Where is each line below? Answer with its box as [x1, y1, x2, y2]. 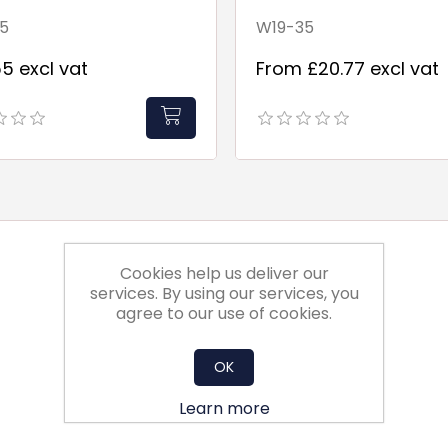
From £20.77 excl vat [256, 56, 440, 82]
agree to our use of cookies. [116, 302, 332, 325]
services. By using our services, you [89, 282, 359, 305]
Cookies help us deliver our [119, 262, 329, 285]
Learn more [178, 397, 270, 420]
